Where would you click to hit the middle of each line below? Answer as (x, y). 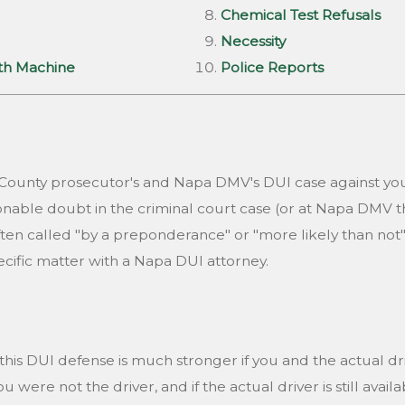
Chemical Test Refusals (300, 14)
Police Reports (272, 67)
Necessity (253, 41)
